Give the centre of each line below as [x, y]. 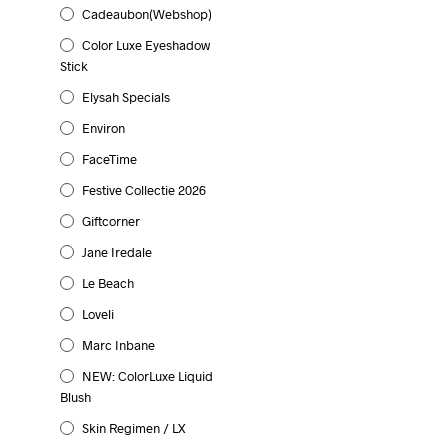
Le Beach [108, 283]
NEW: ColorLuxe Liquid [147, 376]
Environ [103, 128]
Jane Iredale [117, 252]
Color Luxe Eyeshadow [146, 45]
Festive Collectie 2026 [144, 190]
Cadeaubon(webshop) [147, 14]
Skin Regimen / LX [134, 428]
